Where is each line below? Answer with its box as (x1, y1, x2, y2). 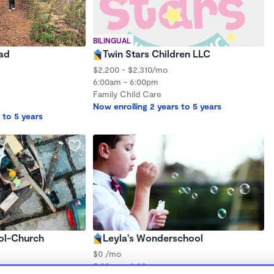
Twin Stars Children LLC (103, 47, 210, 59)
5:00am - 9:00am (93, 261, 158, 271)
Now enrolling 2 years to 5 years (93, 100, 221, 111)
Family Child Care (93, 88, 161, 99)
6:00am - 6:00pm (93, 76, 158, 87)
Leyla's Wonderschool (103, 232, 203, 243)
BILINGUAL (93, 35, 131, 45)
